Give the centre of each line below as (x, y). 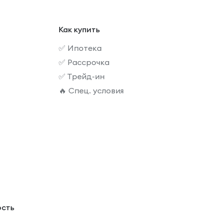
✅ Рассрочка (84, 62)
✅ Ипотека (80, 48)
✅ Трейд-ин (82, 76)
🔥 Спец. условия (91, 90)
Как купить (79, 29)
